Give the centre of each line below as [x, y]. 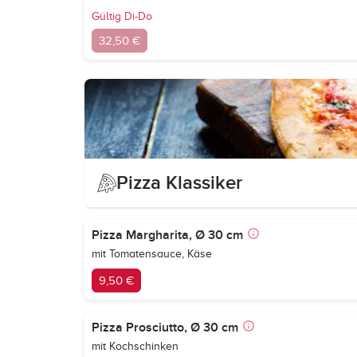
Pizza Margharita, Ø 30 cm [167, 235]
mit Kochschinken [135, 346]
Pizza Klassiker [179, 183]
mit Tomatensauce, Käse [152, 254]
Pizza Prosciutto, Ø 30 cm [165, 328]
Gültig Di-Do [122, 16]
